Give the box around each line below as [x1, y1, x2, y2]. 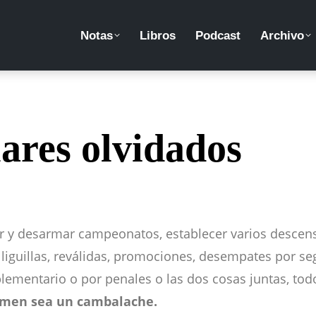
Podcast [195, 28, 241, 42]
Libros [140, 28, 176, 42]
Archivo [260, 28, 304, 42]
